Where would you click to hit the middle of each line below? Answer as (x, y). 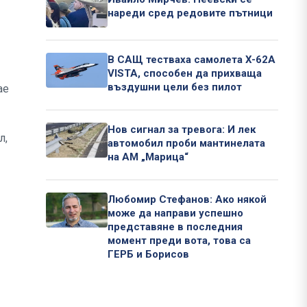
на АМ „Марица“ (148, 157)
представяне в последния (175, 227)
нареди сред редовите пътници (190, 13)
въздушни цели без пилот (175, 87)
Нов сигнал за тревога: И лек (182, 130)
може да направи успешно (175, 213)
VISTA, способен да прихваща (185, 74)
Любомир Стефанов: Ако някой (187, 200)
